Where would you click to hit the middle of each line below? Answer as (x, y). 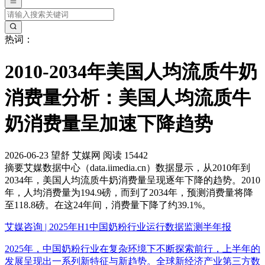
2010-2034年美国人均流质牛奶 (131, 71)
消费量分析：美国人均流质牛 (128, 97)
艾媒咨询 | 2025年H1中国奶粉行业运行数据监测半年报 (118, 227)
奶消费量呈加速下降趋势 (109, 123)
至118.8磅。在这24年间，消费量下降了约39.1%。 (108, 205)
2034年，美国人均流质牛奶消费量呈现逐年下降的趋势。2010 (132, 180)
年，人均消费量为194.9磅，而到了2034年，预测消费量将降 (129, 193)
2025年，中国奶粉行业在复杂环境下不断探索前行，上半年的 (132, 249)
